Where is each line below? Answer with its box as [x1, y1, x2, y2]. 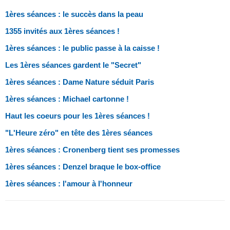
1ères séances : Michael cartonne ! [5, 94, 129, 103]
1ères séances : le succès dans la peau [5, 9, 143, 18]
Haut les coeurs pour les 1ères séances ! [5, 111, 150, 120]
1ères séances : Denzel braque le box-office [5, 162, 161, 171]
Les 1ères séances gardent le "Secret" [5, 60, 141, 69]
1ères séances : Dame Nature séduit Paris [5, 77, 154, 86]
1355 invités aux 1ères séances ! [5, 26, 120, 35]
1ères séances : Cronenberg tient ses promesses [5, 145, 180, 154]
